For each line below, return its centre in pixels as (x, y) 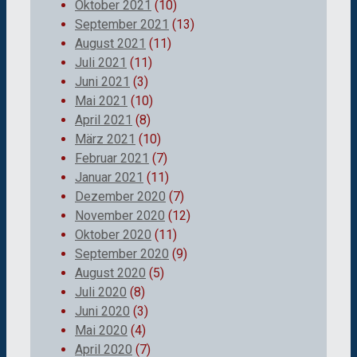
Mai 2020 (101, 330)
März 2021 (105, 139)
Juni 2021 (102, 81)
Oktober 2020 (113, 234)
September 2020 (122, 253)
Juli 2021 (101, 62)
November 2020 (120, 215)
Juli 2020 (101, 292)
